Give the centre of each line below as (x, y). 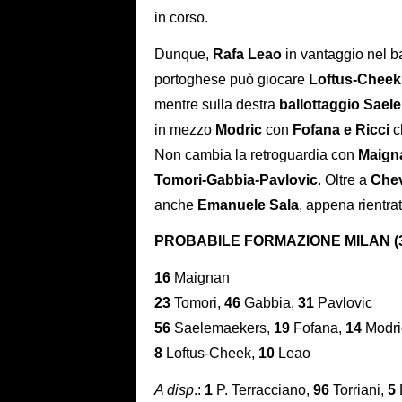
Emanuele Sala (248, 205)
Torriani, (358, 389)
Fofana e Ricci (341, 129)
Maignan (200, 278)
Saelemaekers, (222, 328)
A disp (174, 389)
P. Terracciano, (265, 389)
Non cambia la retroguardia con (256, 154)
